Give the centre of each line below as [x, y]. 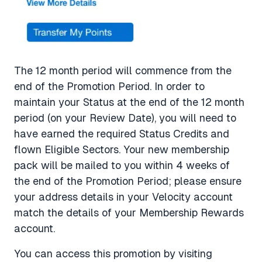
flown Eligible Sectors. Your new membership [122, 150]
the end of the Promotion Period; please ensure [128, 181]
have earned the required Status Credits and [122, 134]
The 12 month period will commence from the [123, 71]
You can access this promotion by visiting [113, 254]
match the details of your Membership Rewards [129, 213]
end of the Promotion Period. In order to [109, 87]
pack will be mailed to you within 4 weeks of [122, 166]
